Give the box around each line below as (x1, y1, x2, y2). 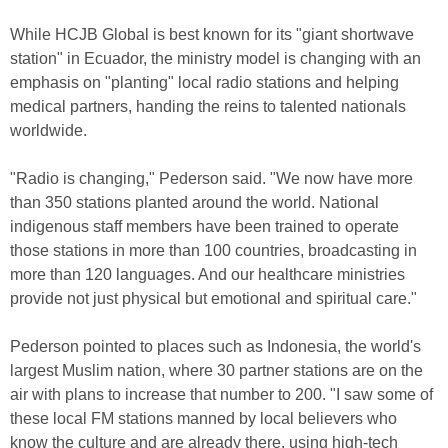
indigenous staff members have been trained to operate (10, 218, 399, 235)
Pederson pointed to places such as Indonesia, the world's (10, 338, 421, 355)
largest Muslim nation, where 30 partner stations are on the (10, 362, 423, 379)
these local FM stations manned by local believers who (10, 410, 397, 427)
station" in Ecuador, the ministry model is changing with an (10, 50, 421, 67)
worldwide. (10, 122, 87, 139)
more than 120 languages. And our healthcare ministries (10, 266, 405, 283)
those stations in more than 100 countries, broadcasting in (10, 242, 417, 259)
